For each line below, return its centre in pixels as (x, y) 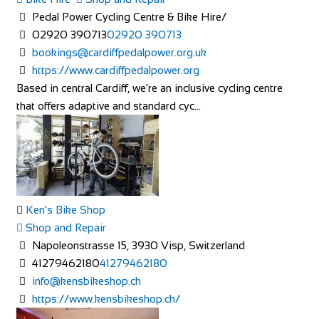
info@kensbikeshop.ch (87, 281)
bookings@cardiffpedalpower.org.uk (120, 52)
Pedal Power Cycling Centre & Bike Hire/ (128, 16)
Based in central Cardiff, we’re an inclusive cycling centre (149, 88)
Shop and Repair (64, 227)
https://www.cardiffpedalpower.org (116, 70)
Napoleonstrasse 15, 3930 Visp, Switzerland (137, 245)
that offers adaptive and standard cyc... (108, 105)
